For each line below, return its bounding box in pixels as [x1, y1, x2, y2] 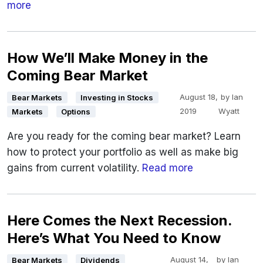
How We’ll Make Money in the [7, 49, 208, 67]
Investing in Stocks [80, 93, 154, 103]
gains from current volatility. [7, 162, 142, 174]
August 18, [179, 92, 218, 102]
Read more [142, 162, 193, 174]
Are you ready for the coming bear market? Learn [7, 130, 241, 143]
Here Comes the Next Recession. [7, 212, 232, 230]
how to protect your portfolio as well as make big [7, 146, 238, 159]
